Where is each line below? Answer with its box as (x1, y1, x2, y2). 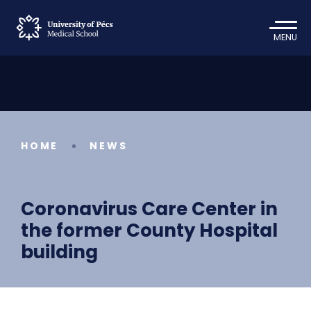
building (21, 239, 98, 264)
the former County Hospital (21, 218, 278, 243)
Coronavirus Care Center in (21, 196, 278, 221)
